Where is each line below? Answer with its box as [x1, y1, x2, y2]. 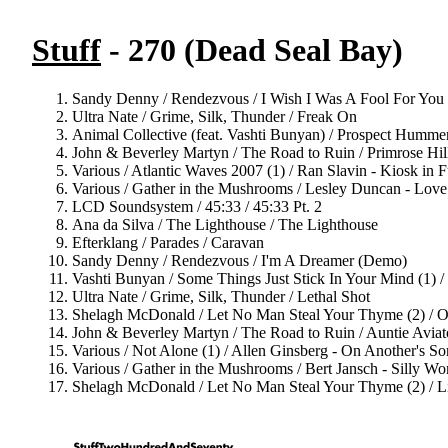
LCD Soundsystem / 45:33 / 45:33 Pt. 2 [72, 198, 322, 216]
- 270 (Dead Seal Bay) [101, 32, 403, 68]
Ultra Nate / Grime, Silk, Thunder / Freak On [72, 108, 357, 126]
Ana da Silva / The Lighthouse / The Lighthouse [72, 216, 378, 234]
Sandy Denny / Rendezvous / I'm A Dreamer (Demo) [72, 252, 407, 270]
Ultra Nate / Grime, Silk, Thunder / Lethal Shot [72, 288, 370, 306]
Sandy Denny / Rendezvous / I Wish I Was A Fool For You [72, 90, 444, 108]
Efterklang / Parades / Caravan [72, 234, 264, 252]
